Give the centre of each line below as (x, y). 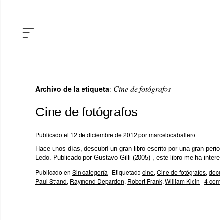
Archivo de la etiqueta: (74, 89)
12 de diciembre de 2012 (104, 134)
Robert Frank (145, 181)
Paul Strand (51, 181)
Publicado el (52, 134)
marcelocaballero (172, 134)
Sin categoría (90, 172)
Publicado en (53, 172)
